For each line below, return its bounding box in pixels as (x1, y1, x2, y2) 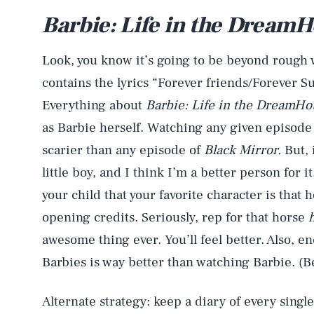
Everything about (42, 96, 146, 114)
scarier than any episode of (42, 141, 204, 158)
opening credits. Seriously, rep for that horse (42, 208, 308, 226)
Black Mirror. (204, 141, 285, 158)
